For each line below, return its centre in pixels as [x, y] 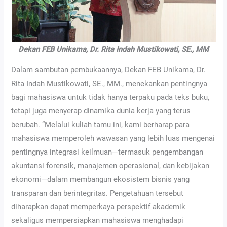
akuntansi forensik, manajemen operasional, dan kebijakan [110, 166]
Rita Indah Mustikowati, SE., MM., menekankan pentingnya [109, 84]
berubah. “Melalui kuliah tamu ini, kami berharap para [101, 125]
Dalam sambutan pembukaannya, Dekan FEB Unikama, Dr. [109, 70]
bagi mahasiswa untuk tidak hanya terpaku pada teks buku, [110, 98]
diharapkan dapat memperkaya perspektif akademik [99, 207]
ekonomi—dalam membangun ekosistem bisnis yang [101, 180]
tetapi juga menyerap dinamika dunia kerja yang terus [101, 111]
